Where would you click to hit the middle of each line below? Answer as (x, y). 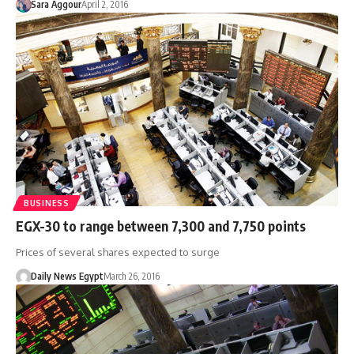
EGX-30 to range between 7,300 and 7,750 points (161, 226)
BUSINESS (47, 203)
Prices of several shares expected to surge (118, 252)
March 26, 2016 (131, 277)
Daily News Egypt (67, 277)
